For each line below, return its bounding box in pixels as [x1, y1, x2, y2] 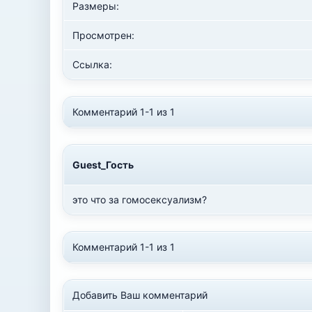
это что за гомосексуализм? [72, 194, 207, 205]
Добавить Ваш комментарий [72, 289, 210, 301]
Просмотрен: [72, 29, 134, 41]
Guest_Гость [72, 159, 134, 171]
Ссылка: [72, 58, 112, 70]
